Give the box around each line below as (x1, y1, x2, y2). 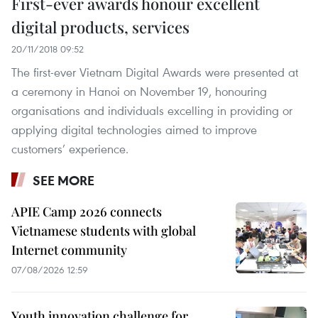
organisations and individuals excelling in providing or (11, 102, 292, 119)
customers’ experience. (11, 141, 128, 158)
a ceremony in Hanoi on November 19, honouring (11, 83, 267, 100)
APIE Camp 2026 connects (11, 203, 162, 221)
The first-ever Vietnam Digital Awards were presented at (11, 64, 298, 81)
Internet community (11, 241, 127, 259)
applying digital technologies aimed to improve (11, 121, 257, 138)
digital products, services (11, 16, 190, 38)
